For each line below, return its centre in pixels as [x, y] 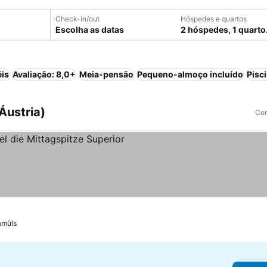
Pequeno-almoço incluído [190, 74]
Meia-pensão [106, 74]
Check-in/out [77, 19]
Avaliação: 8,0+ [44, 74]
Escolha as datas [90, 30]
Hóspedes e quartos [214, 19]
